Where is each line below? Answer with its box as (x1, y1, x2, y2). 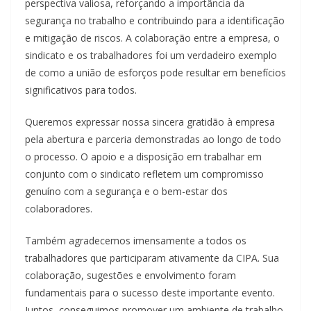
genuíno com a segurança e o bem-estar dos (25, 185, 228, 198)
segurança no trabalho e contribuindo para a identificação (25, 14, 285, 27)
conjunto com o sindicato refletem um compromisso (25, 167, 264, 180)
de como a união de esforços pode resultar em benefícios (25, 66, 286, 79)
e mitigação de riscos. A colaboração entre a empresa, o (25, 31, 280, 44)
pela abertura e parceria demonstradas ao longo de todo (25, 133, 281, 146)
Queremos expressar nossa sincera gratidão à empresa (25, 115, 275, 128)
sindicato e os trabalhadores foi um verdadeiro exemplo (25, 49, 277, 62)
